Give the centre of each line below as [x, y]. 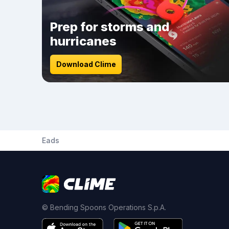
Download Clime [86, 64]
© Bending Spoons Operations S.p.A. [104, 207]
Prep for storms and [110, 27]
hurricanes [83, 41]
